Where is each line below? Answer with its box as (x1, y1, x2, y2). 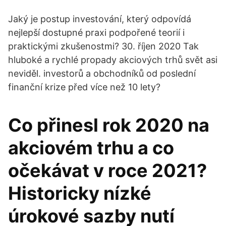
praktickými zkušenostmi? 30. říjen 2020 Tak (8, 41, 199, 51)
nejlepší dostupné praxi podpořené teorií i (8, 27, 185, 38)
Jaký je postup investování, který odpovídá (8, 14, 191, 24)
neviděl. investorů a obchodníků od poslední (8, 68, 196, 79)
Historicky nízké (8, 182, 151, 204)
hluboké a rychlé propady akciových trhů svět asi (8, 54, 217, 65)
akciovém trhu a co (8, 137, 174, 159)
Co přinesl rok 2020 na (8, 114, 209, 136)
